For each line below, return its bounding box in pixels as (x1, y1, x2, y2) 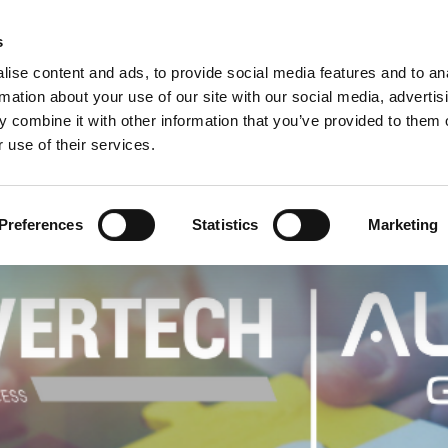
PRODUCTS (131, 90, 203, 105)
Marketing (367, 215, 439, 233)
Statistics (192, 215, 259, 233)
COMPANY (36, 90, 101, 105)
